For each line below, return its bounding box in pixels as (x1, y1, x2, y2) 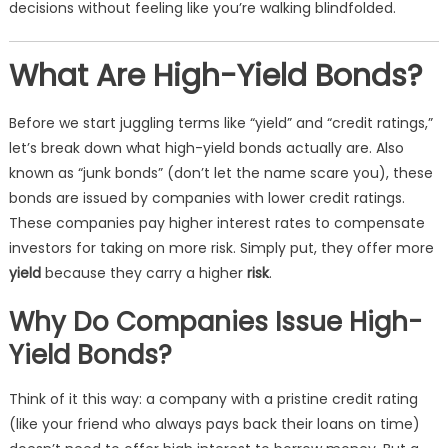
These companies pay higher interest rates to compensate (8, 213, 425, 233)
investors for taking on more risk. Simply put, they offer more (8, 238, 434, 258)
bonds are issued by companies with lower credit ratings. (8, 188, 405, 208)
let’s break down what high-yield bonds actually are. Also (8, 138, 404, 158)
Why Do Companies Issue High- (8, 304, 422, 340)
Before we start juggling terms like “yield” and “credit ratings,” (8, 113, 433, 133)
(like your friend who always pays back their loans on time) (8, 414, 420, 434)
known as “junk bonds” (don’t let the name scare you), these (8, 163, 433, 183)
